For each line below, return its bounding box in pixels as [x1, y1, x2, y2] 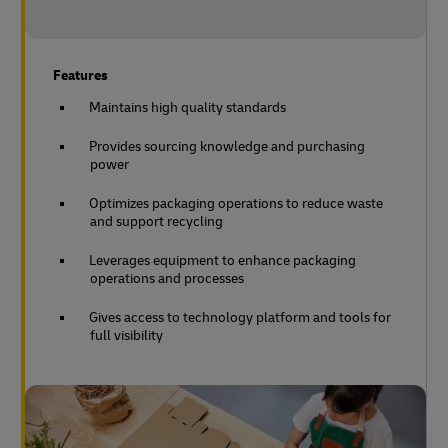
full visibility [90, 326, 163, 344]
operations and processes [90, 269, 244, 287]
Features [53, 66, 108, 84]
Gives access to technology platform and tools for [89, 308, 391, 326]
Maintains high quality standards [89, 98, 286, 116]
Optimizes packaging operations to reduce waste [89, 194, 383, 212]
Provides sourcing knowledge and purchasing [89, 137, 365, 155]
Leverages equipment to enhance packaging [89, 251, 356, 269]
